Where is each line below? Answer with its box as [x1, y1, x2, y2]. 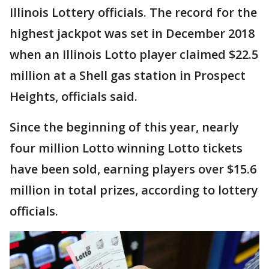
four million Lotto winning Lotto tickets [10, 140, 243, 156]
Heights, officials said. [10, 88, 138, 104]
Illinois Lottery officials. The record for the [10, 4, 257, 20]
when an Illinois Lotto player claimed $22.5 [10, 46, 258, 62]
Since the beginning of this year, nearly [10, 119, 239, 135]
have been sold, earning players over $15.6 [10, 161, 256, 177]
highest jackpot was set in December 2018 [10, 25, 255, 41]
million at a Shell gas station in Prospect [10, 67, 246, 83]
